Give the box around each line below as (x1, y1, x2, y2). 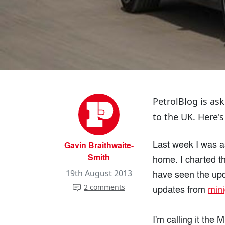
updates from (153, 182, 208, 196)
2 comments (84, 182, 125, 192)
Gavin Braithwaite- (64, 139, 134, 151)
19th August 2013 (66, 168, 132, 179)
